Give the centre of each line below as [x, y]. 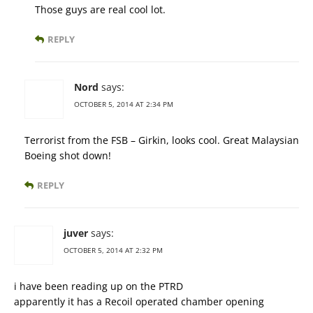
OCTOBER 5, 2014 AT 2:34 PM [124, 104]
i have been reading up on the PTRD [99, 286]
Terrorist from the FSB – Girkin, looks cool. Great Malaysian [162, 140]
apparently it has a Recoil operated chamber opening [139, 301]
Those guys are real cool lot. [100, 9]
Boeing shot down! [68, 155]
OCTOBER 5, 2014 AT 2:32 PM [113, 250]
